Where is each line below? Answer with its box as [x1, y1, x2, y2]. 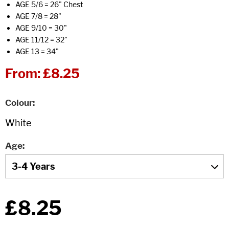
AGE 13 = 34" [15, 47, 59, 56]
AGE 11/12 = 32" [15, 35, 67, 44]
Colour [5, 98, 33, 108]
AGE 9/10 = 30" [15, 24, 67, 32]
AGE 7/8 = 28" [15, 12, 61, 20]
